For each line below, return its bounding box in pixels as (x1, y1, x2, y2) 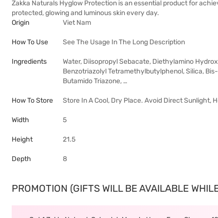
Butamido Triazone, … (63, 77, 127, 85)
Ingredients (12, 57, 47, 66)
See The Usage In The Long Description (63, 38, 185, 46)
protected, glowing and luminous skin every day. (12, 9, 159, 17)
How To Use (12, 38, 48, 46)
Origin (12, 18, 29, 27)
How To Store (12, 96, 53, 105)
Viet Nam (63, 18, 91, 27)
